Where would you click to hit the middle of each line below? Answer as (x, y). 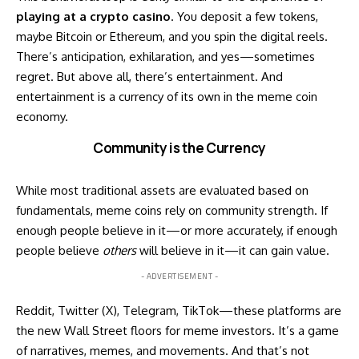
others (119, 250)
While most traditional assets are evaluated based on (162, 190)
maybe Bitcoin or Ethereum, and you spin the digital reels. (172, 36)
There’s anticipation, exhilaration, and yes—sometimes (165, 56)
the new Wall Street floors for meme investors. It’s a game (177, 330)
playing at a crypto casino (93, 16)
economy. (42, 116)
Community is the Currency (179, 147)
